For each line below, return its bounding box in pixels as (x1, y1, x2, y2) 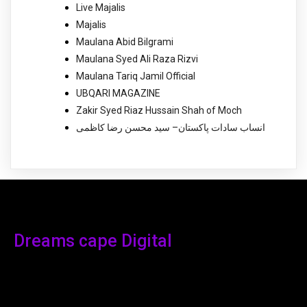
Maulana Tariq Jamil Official (76, 70, 195, 82)
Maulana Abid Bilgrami (76, 36, 173, 47)
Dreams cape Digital (14, 231, 172, 251)
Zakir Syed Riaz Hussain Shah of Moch (76, 104, 242, 116)
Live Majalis (76, 1, 125, 13)
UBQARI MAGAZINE (76, 87, 160, 99)
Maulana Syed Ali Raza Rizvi (76, 53, 198, 64)
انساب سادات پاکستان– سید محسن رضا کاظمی (76, 121, 265, 133)
